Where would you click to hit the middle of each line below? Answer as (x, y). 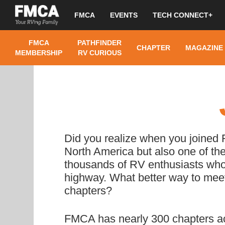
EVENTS (124, 15)
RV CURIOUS (99, 53)
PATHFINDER (99, 43)
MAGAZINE (204, 48)
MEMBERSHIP (39, 53)
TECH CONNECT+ (183, 15)
